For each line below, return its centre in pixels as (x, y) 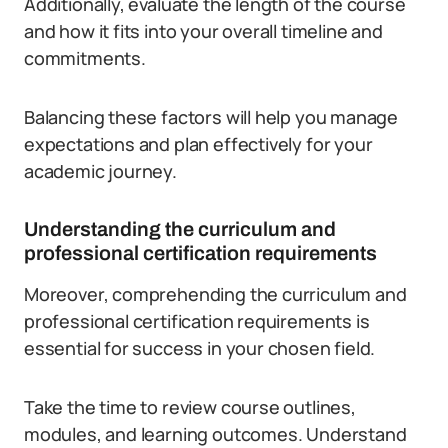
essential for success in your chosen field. (200, 348)
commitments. (85, 58)
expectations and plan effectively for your (198, 144)
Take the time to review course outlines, (190, 407)
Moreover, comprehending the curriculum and (215, 294)
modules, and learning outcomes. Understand (215, 434)
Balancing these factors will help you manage (211, 117)
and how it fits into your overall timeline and (203, 31)
